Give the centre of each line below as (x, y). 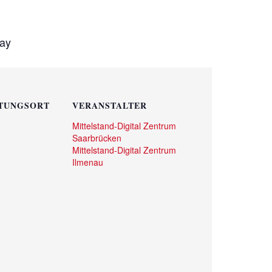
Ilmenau (87, 162)
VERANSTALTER (109, 106)
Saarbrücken (97, 138)
